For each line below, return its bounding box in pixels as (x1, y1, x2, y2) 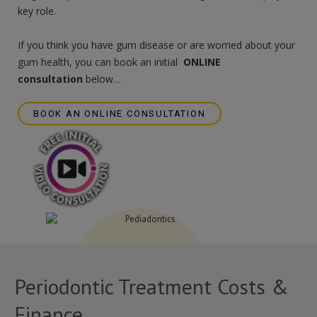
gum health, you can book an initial (18, 54, 180, 69)
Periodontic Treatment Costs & (14, 272, 289, 301)
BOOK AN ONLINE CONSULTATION (33, 108, 206, 119)
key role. (18, 4, 56, 18)
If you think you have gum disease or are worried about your (18, 38, 295, 52)
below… (83, 71, 121, 86)
